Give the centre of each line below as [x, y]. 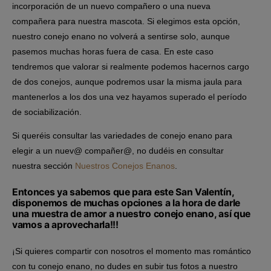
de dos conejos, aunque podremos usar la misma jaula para [127, 82]
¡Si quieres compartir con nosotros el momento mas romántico [132, 251]
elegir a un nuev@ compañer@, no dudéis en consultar [118, 151]
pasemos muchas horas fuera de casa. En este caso [113, 52]
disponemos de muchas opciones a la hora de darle [126, 203]
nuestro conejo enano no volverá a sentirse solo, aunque [121, 37]
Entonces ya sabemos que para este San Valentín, [123, 192]
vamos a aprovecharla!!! [65, 225]
